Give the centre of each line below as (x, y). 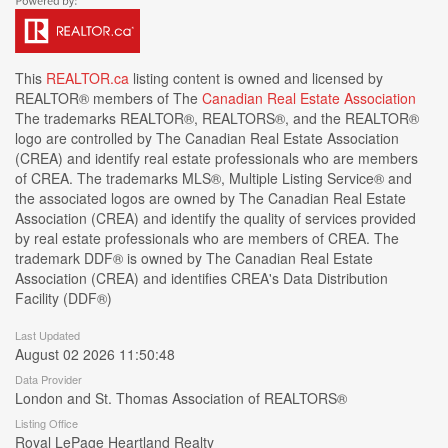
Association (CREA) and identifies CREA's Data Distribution (201, 278)
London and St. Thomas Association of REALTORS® (181, 398)
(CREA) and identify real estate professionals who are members (216, 158)
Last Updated (47, 335)
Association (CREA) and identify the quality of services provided (215, 218)
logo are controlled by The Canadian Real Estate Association (207, 138)
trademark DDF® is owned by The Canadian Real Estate (194, 258)
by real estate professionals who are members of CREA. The (207, 238)
